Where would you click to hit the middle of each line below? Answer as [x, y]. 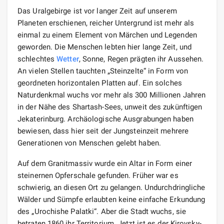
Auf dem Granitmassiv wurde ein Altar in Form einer [105, 163]
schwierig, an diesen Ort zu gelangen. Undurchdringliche [111, 187]
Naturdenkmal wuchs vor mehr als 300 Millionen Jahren [112, 95]
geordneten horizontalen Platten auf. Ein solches [100, 83]
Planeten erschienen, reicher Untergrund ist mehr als [106, 23]
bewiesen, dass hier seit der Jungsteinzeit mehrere [103, 131]
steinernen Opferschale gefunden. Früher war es [98, 175]
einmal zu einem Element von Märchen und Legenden [107, 35]
